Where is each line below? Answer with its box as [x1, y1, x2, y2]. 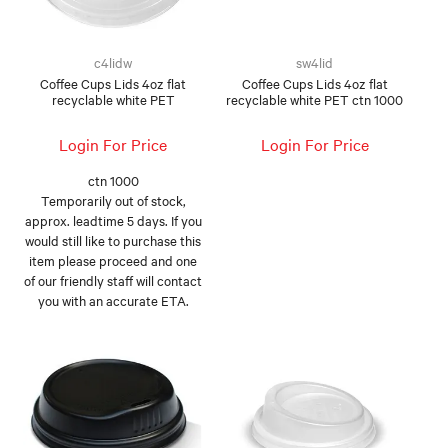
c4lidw [94, 52, 133, 71]
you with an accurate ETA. [37, 290, 189, 309]
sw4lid [296, 52, 334, 71]
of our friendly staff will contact [24, 270, 203, 289]
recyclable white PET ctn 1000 [226, 89, 404, 108]
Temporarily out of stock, [40, 190, 186, 209]
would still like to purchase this [25, 230, 202, 249]
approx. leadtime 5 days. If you [24, 210, 202, 229]
